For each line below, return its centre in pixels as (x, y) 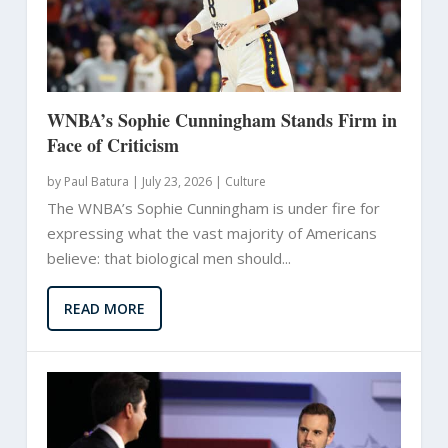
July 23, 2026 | (181, 181)
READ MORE (104, 308)
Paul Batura (96, 181)
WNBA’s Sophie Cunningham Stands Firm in (221, 119)
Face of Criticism (112, 144)
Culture (245, 181)
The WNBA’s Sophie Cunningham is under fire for (213, 207)
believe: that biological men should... (168, 257)
